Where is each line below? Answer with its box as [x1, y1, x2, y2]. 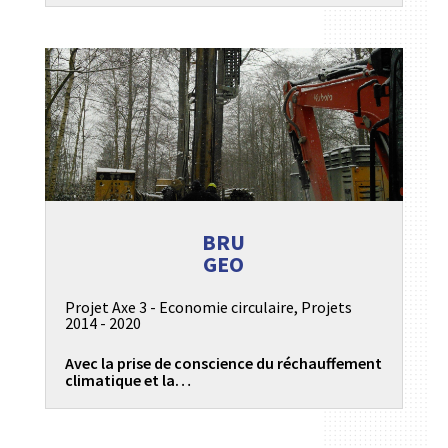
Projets [300, 297, 352, 318]
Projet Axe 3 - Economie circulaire [64, 297, 294, 318]
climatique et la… [64, 370, 191, 391]
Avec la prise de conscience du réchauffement [64, 353, 382, 374]
